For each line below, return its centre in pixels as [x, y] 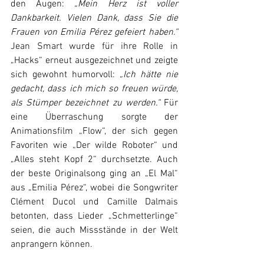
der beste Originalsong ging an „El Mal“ [94, 174]
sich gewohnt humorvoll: [65, 75]
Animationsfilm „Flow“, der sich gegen [94, 131]
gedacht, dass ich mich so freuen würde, [94, 89]
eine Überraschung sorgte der [94, 117]
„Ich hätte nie [149, 75]
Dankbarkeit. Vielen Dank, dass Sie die [94, 18]
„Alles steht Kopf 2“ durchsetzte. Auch [94, 160]
